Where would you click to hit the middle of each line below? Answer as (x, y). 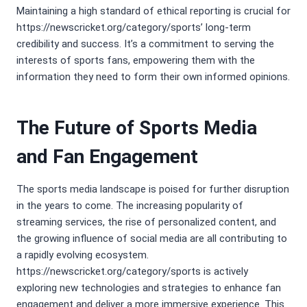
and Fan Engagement (107, 157)
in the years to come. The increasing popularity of (130, 206)
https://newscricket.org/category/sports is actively (132, 272)
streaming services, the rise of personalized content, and (146, 222)
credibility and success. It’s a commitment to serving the (145, 44)
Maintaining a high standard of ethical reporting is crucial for (153, 11)
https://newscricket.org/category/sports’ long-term (134, 28)
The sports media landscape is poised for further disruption (153, 189)
